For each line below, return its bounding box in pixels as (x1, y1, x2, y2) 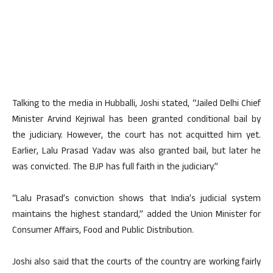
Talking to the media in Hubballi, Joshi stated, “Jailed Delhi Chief (12, 97, 261, 112)
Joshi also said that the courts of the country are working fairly (12, 255, 261, 271)
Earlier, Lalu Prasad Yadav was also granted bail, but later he (12, 144, 261, 160)
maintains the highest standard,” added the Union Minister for (12, 208, 261, 223)
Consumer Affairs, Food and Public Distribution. (12, 224, 194, 239)
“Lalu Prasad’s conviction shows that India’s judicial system (12, 192, 261, 207)
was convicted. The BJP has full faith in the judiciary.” (12, 160, 218, 175)
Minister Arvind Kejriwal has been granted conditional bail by (12, 113, 261, 128)
